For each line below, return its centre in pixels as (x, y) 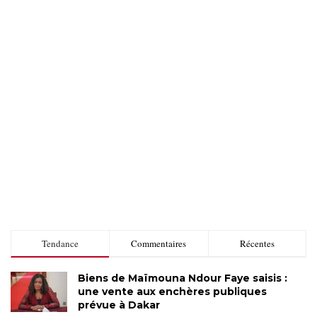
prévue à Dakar (119, 305)
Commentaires (159, 243)
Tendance (60, 243)
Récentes (257, 243)
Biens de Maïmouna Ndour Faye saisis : (183, 278)
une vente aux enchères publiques (172, 291)
